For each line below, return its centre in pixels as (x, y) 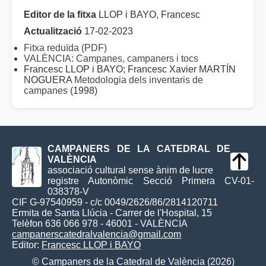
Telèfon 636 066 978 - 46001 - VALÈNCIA (100, 224)
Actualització (53, 31)
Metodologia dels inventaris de (139, 80)
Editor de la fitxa (60, 15)
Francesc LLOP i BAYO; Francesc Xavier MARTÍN (130, 69)
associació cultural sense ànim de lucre (130, 170)
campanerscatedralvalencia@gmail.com (96, 235)
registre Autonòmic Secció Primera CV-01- (151, 181)
